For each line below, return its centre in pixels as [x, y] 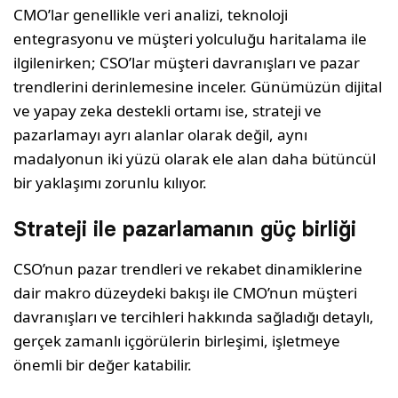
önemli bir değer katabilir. [103, 365]
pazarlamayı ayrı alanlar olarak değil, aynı [161, 135]
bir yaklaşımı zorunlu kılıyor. [111, 183]
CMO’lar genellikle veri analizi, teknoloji [151, 15]
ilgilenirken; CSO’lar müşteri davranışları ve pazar [187, 63]
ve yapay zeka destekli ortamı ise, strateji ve [168, 111]
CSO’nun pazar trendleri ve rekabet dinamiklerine [188, 269]
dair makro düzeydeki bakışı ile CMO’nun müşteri [186, 293]
